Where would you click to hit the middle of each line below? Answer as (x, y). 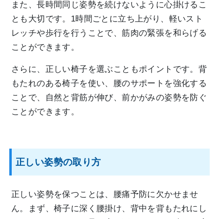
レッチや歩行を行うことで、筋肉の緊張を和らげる (109, 33)
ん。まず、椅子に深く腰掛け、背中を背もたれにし (109, 209)
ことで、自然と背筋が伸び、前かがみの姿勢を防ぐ (109, 98)
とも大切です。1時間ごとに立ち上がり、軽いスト (107, 19)
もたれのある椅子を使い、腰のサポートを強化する (109, 84)
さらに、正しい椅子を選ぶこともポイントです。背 (109, 69)
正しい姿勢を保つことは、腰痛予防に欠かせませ (105, 195)
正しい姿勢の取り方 (58, 162)
